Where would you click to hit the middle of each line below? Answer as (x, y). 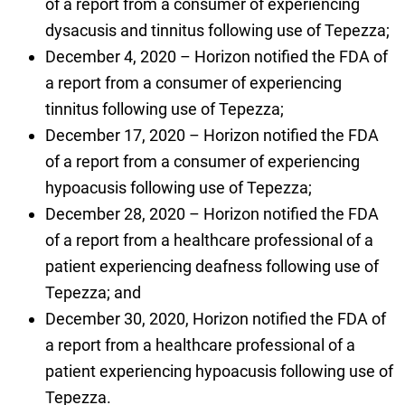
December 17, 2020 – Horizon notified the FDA (212, 136)
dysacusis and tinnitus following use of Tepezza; (217, 31)
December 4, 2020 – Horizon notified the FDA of (216, 57)
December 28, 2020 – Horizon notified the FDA (212, 214)
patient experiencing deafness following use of (212, 267)
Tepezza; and (93, 293)
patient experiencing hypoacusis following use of (219, 372)
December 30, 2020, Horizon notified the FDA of (215, 319)
